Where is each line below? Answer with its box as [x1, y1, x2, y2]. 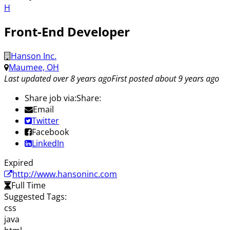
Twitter [32, 115, 59, 127]
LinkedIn [32, 138, 64, 149]
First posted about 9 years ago [111, 73, 219, 85]
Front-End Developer [4, 23, 130, 41]
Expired [4, 157, 33, 169]
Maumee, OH [9, 62, 59, 73]
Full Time [11, 180, 46, 191]
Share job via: [25, 92, 76, 104]
